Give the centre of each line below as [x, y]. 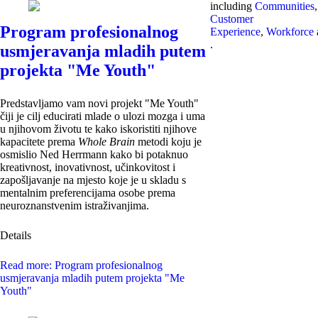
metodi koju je [168, 142]
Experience [235, 32]
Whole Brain [106, 142]
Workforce [290, 32]
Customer [231, 19]
